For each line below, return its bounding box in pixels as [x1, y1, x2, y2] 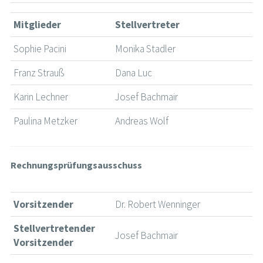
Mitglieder [14, 18, 62, 32]
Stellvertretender [14, 222, 96, 235]
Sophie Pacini [14, 42, 67, 56]
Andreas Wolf [115, 114, 169, 128]
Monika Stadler [115, 42, 176, 56]
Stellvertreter [115, 18, 180, 32]
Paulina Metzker [14, 114, 78, 128]
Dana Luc [115, 66, 153, 80]
